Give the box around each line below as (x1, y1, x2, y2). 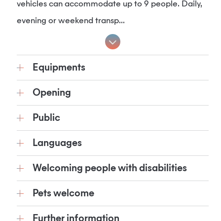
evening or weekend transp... (17, 17, 125, 25)
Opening (33, 88, 71, 98)
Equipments (33, 63, 85, 73)
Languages (33, 138, 82, 148)
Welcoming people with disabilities (33, 163, 187, 173)
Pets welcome (33, 188, 94, 198)
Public (33, 113, 60, 123)
